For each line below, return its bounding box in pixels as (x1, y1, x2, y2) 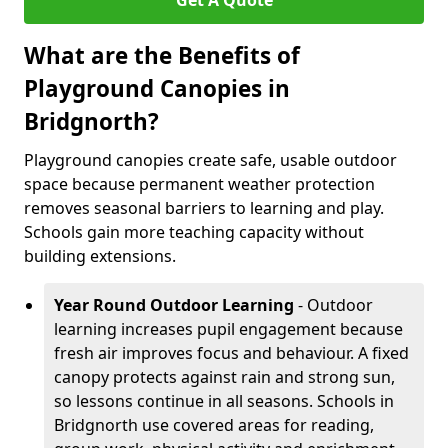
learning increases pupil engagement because (54, 318, 403, 340)
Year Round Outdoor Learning (54, 294, 294, 316)
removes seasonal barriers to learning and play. (24, 197, 384, 219)
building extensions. (24, 245, 176, 267)
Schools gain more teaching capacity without (24, 221, 364, 243)
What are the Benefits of (24, 40, 300, 71)
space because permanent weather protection (24, 173, 375, 195)
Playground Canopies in (24, 73, 290, 104)
